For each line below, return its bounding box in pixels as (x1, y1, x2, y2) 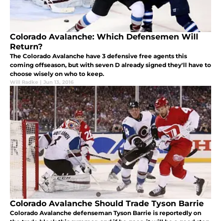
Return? (10, 42, 42, 52)
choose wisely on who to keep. (10, 70, 104, 78)
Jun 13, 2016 (43, 79, 74, 86)
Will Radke (10, 79, 38, 86)
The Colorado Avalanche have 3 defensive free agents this (10, 52, 187, 60)
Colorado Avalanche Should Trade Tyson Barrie (10, 199, 204, 209)
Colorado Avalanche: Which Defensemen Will (10, 32, 198, 42)
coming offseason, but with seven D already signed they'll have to (10, 61, 211, 69)
